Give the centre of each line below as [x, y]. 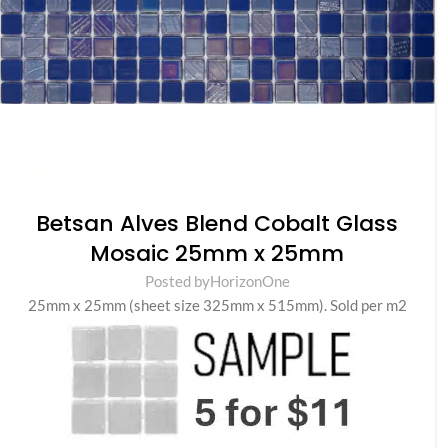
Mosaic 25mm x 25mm [217, 253]
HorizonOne [249, 280]
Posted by [177, 280]
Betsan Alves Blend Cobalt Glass [217, 223]
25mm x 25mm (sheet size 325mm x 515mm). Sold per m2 [217, 304]
